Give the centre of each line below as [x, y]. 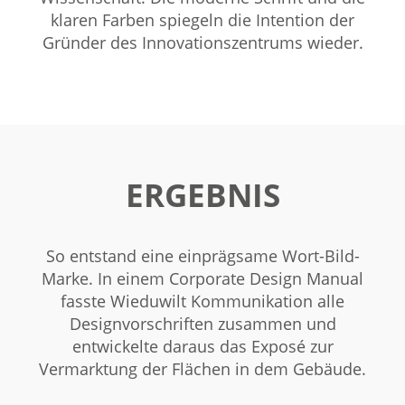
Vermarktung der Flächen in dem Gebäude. [202, 369]
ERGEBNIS [202, 195]
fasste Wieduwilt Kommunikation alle [202, 301]
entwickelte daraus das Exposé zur [202, 347]
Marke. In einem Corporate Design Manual [202, 279]
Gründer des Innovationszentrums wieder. [202, 43]
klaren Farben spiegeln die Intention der [202, 20]
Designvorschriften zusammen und [202, 324]
